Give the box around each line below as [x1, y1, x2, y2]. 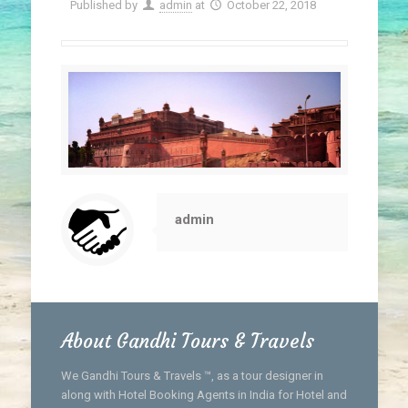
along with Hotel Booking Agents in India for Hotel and [60, 387, 347, 402]
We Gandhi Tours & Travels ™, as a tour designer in [60, 368, 323, 382]
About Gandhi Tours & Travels [60, 328, 314, 353]
